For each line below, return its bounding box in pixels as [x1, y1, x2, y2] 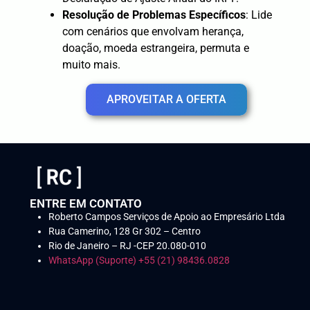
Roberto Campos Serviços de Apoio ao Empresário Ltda [48, 210, 285, 222]
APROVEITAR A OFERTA [106, 92, 226, 106]
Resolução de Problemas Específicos [62, 8, 246, 21]
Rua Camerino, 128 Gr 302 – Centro [48, 225, 201, 237]
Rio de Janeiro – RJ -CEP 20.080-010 [48, 239, 206, 251]
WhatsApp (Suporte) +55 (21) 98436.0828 [48, 254, 232, 266]
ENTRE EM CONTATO [30, 196, 142, 210]
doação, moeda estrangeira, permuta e [62, 41, 249, 55]
